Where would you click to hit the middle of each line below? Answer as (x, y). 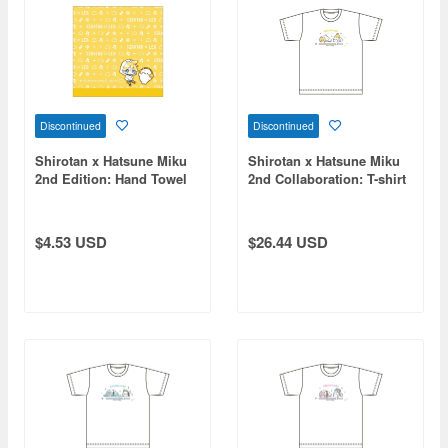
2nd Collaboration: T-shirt (327, 178)
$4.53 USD (71, 241)
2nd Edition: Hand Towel (111, 178)
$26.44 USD (288, 241)
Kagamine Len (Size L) (318, 196)
